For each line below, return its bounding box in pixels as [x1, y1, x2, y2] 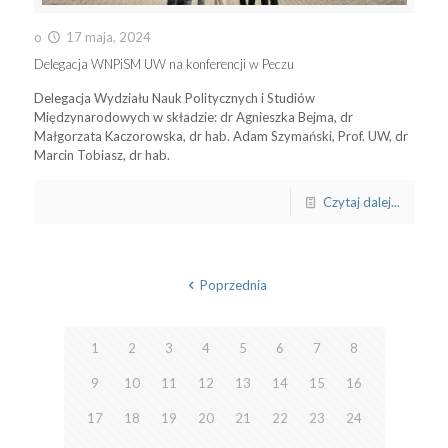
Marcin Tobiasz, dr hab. [33, 146, 170, 163]
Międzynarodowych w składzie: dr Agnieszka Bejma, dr [33, 108, 353, 125]
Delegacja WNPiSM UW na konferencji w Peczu [33, 55, 294, 72]
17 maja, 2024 [65, 28, 151, 45]
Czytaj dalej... [322, 193, 400, 210]
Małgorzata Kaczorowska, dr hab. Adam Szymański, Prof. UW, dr [33, 127, 408, 144]
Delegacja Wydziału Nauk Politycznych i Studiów [33, 89, 315, 106]
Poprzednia [199, 276, 267, 293]
